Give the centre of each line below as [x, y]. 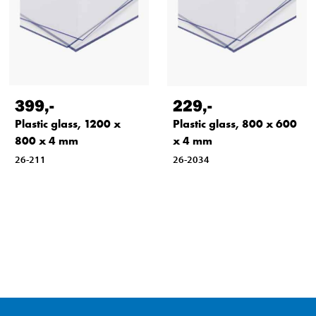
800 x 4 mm [47, 140]
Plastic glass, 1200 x [68, 123]
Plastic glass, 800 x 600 [235, 123]
